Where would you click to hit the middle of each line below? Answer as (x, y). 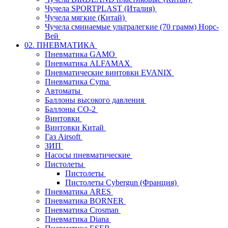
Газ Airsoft (64, 136)
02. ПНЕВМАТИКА (61, 45)
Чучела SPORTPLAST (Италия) (101, 8)
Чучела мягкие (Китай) (86, 17)
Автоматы (64, 91)
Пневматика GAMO (81, 54)
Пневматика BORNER (85, 201)
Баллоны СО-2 (71, 109)
